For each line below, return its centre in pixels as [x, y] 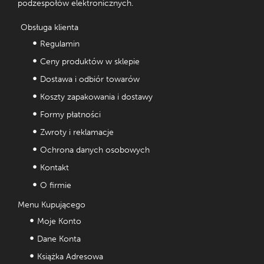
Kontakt [55, 167]
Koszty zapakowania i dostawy [96, 97]
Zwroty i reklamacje [77, 132]
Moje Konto [59, 221]
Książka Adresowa [70, 256]
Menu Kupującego [52, 204]
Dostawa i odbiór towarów [90, 79]
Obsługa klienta [49, 27]
